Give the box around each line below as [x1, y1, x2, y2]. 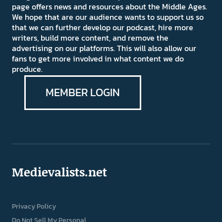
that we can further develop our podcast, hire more [11, 21, 193, 34]
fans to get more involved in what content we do [11, 53, 184, 65]
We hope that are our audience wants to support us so [11, 11, 204, 23]
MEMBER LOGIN [45, 84, 120, 101]
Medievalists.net [11, 164, 107, 180]
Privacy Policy [11, 201, 56, 212]
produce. [11, 63, 43, 75]
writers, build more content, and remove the [11, 32, 168, 44]
